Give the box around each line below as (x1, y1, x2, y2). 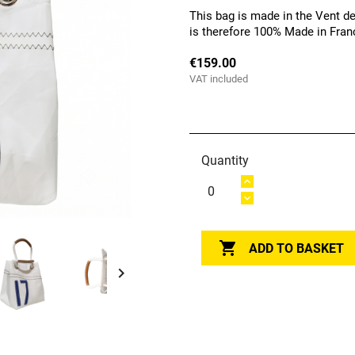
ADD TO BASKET (249, 241, 344, 257)
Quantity (201, 153, 249, 168)
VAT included (189, 73, 248, 85)
